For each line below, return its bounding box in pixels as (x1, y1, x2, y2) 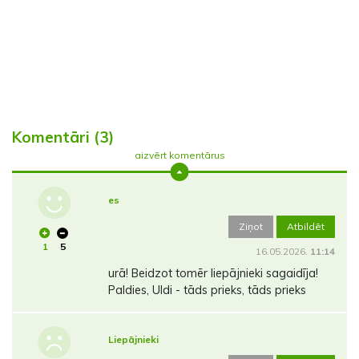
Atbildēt (287, 220, 325, 232)
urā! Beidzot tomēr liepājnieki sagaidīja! (107, 265, 318, 280)
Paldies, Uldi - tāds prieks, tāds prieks (107, 282, 306, 297)
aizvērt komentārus (134, 148, 225, 161)
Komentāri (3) (12, 127, 114, 147)
